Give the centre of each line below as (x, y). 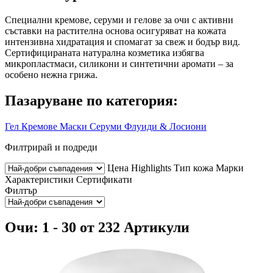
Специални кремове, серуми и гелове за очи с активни (119, 19)
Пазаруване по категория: (91, 100)
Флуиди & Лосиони (165, 126)
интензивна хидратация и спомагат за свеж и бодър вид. (122, 41)
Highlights (151, 168)
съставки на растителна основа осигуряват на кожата (115, 30)
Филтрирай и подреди (51, 147)
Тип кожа (193, 168)
